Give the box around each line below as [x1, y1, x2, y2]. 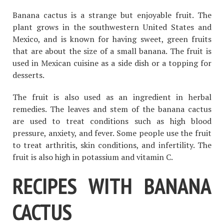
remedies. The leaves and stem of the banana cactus [12, 103, 211, 115]
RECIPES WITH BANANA [12, 171, 211, 200]
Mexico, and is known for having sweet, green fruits [12, 33, 211, 45]
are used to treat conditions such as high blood [12, 115, 211, 127]
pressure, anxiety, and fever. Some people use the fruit [12, 127, 211, 139]
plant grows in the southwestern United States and [12, 21, 211, 33]
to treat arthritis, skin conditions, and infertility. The [12, 139, 211, 151]
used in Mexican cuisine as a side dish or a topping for [12, 57, 211, 69]
